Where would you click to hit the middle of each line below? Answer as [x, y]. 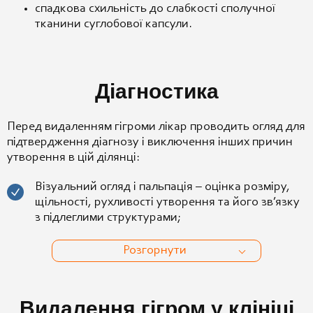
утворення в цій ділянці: [73, 158]
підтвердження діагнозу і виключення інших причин [150, 142]
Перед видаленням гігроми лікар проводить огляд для [156, 127]
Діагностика [156, 91]
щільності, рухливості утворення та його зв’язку [167, 202]
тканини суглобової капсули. [114, 24]
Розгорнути [155, 250]
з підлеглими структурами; [108, 218]
